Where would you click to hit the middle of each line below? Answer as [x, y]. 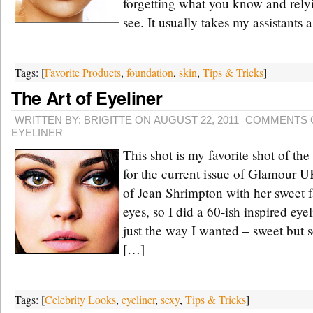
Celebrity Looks [80, 299]
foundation [150, 72]
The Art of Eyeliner [87, 98]
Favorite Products [83, 72]
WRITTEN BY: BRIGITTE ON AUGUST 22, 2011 [127, 120]
